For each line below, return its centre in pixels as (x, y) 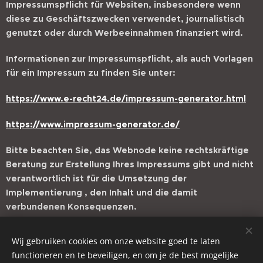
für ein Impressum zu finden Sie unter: (91, 73)
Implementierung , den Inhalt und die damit (102, 193)
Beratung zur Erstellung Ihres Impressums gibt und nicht (130, 164)
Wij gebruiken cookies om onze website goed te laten (116, 241)
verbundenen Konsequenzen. (71, 207)
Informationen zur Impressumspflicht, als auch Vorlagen (129, 59)
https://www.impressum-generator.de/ (93, 124)
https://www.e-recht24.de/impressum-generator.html (126, 99)
